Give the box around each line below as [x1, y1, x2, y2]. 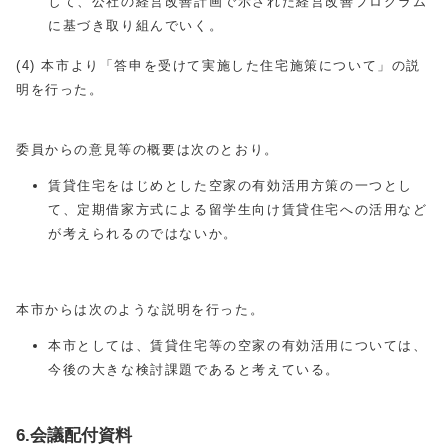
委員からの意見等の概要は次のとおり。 [16, 142, 279, 157]
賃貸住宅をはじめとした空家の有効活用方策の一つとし [48, 178, 413, 193]
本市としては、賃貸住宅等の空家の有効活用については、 [48, 338, 428, 353]
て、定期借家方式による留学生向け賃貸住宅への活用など [48, 202, 428, 217]
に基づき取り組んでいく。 [48, 18, 297, 33]
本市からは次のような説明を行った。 [16, 302, 265, 317]
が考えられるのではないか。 [48, 226, 238, 241]
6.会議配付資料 [16, 425, 132, 445]
